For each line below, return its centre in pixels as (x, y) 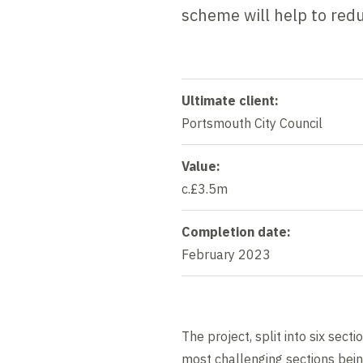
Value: (201, 166)
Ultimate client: (230, 100)
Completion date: (236, 231)
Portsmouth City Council (252, 123)
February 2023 (226, 254)
